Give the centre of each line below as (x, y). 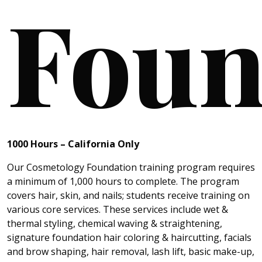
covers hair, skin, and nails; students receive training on (128, 196)
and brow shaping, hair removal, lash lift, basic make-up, (131, 252)
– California (88, 144)
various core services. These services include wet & (118, 210)
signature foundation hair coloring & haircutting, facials (129, 238)
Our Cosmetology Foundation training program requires (131, 168)
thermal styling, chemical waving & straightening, (115, 224)
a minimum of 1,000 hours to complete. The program (123, 182)
